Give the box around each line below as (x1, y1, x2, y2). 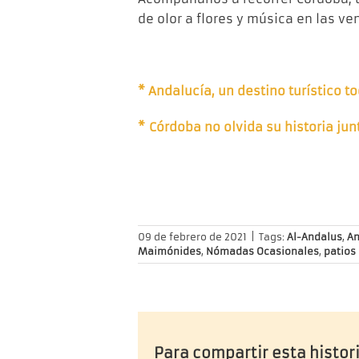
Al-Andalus (287, 231, 342, 244)
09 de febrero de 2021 (138, 231, 247, 244)
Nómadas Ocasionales (206, 245, 319, 258)
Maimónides (138, 245, 201, 258)
